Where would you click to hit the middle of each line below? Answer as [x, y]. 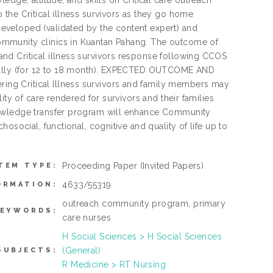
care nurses [87, 218]
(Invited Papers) [172, 166]
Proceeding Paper [101, 166]
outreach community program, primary [144, 204]
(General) [82, 251]
